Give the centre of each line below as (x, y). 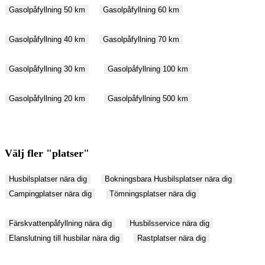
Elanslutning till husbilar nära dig (64, 238)
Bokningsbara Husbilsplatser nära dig (168, 179)
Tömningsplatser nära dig (153, 193)
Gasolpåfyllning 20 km (47, 98)
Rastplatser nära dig (172, 238)
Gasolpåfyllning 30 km (47, 69)
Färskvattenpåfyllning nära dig (60, 223)
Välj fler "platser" (47, 153)
